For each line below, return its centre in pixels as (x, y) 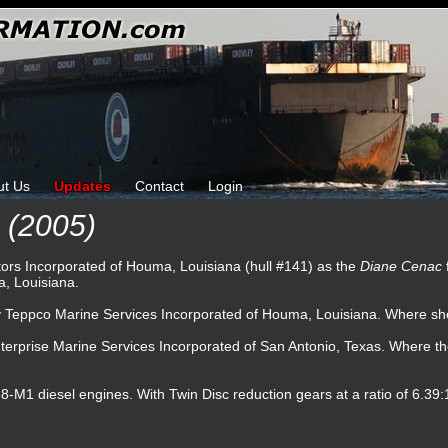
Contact (159, 186)
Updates (82, 186)
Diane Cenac (403, 266)
